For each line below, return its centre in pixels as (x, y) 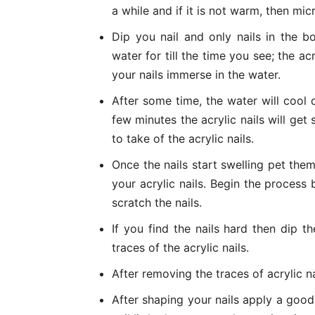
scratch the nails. (157, 202)
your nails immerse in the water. (196, 74)
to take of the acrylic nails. (183, 138)
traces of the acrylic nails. (180, 247)
